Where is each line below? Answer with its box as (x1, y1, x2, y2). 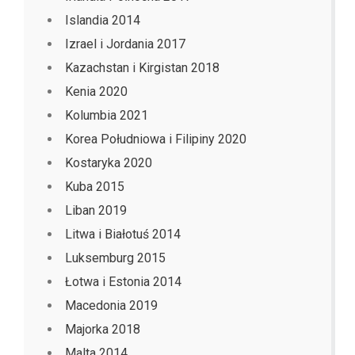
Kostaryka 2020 (65, 155, 152, 171)
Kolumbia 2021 (65, 108, 148, 124)
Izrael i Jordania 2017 (65, 36, 185, 52)
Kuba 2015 (65, 179, 124, 195)
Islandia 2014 (65, 13, 140, 29)
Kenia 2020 (65, 84, 128, 100)
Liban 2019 (65, 203, 127, 219)
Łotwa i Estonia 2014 (65, 274, 181, 290)
